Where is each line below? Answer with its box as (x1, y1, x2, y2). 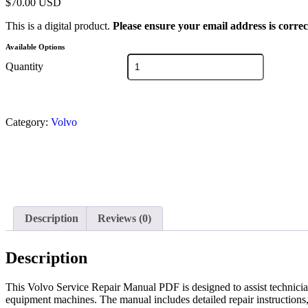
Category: (5, 115, 48, 128)
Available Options (5, 42, 65, 51)
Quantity (5, 60, 43, 73)
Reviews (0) (98, 212, 151, 224)
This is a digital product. (5, 19, 113, 32)
